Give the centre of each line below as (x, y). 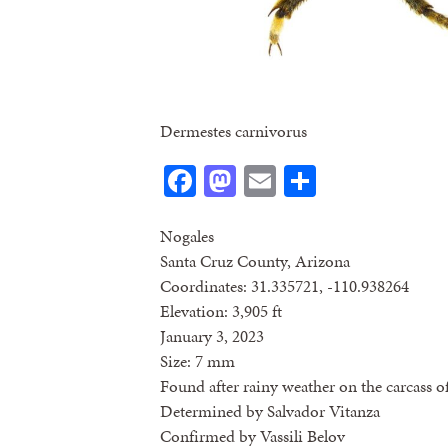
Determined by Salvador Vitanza (270, 411)
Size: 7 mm (197, 361)
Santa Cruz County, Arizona (255, 261)
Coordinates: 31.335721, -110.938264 (284, 286)
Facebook (257, 180)
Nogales (187, 236)
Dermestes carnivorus (233, 130)
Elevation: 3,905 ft (221, 311)
